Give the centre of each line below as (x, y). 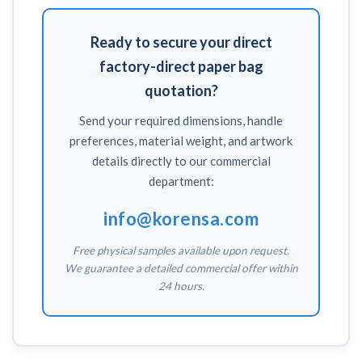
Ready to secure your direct (181, 42)
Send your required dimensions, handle (181, 121)
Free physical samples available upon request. (181, 251)
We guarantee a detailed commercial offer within (181, 269)
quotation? (181, 91)
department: (181, 181)
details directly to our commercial (181, 161)
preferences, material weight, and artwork (181, 141)
